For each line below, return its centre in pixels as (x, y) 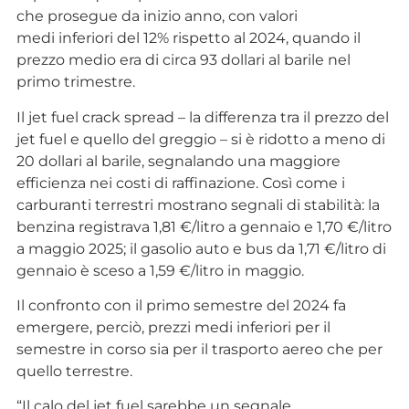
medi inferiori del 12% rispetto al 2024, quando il (188, 38)
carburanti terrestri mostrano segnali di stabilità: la (198, 204)
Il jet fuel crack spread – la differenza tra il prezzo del (202, 117)
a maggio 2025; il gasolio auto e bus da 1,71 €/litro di (201, 248)
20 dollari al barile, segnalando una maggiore (178, 161)
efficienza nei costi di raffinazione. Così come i (180, 183)
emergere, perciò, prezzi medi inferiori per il (173, 327)
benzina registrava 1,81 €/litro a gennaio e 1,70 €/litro (204, 226)
